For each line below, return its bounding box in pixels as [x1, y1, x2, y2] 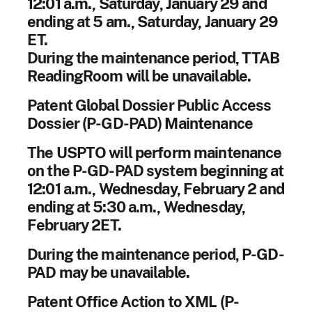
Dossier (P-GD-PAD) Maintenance [27, 114, 253, 132]
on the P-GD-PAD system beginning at [27, 161, 284, 180]
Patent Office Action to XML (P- [27, 292, 240, 311]
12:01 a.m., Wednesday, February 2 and [27, 179, 284, 198]
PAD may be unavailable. [27, 263, 189, 281]
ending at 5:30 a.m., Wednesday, [27, 197, 246, 216]
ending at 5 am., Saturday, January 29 [27, 12, 278, 31]
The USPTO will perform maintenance [27, 143, 282, 162]
